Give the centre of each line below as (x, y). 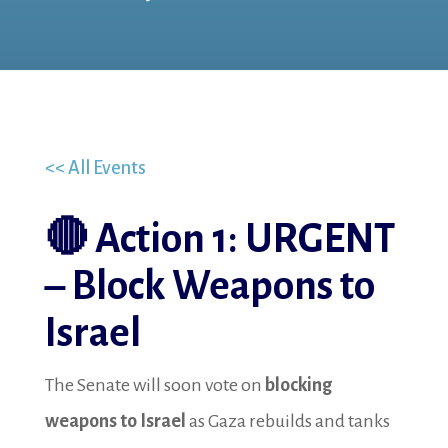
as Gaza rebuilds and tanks (287, 421)
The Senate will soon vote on (154, 385)
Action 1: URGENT (244, 239)
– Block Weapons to (209, 286)
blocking (298, 385)
